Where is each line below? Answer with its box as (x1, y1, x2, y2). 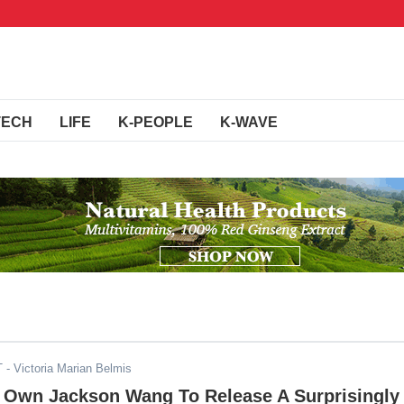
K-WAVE (220, 115, 278, 130)
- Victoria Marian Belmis (3, 362, 132, 375)
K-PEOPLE (118, 115, 193, 130)
